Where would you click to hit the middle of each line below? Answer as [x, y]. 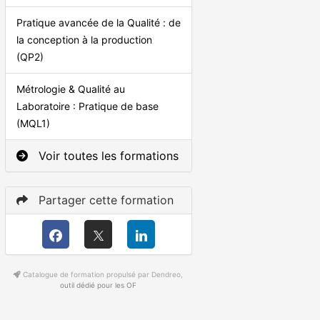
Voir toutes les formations [106, 156]
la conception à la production [84, 40]
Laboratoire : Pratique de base [87, 106]
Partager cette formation [104, 200]
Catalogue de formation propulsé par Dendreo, [102, 275]
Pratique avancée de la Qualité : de [98, 23]
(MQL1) [33, 124]
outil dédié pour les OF [99, 285]
